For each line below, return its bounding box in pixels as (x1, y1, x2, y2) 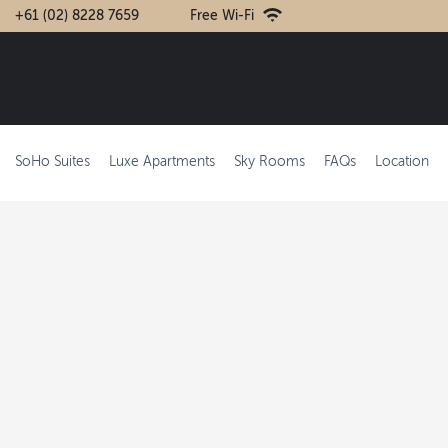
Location (375, 155, 429, 170)
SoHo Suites (15, 155, 90, 170)
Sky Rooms (234, 155, 305, 170)
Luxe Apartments (109, 155, 215, 170)
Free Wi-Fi (190, 9, 258, 23)
